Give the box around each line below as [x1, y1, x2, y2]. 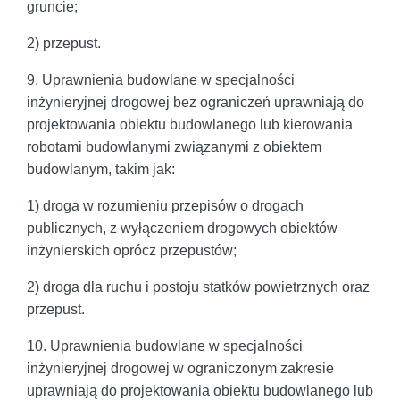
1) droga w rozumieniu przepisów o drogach [27, 197, 304, 213]
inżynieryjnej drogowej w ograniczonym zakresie [27, 360, 334, 376]
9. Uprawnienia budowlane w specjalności [27, 71, 295, 87]
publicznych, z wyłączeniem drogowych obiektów [27, 220, 337, 236]
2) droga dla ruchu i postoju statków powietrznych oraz [27, 279, 370, 295]
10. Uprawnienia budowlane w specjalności [27, 337, 303, 354]
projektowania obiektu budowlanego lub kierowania [27, 116, 353, 132]
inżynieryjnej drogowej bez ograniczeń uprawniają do [27, 94, 364, 110]
